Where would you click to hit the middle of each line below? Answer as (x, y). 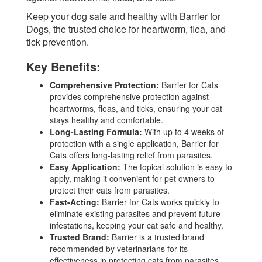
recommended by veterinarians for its (119, 248)
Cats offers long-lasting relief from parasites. (131, 155)
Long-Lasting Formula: (96, 131)
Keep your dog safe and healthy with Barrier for (123, 16)
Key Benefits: (63, 66)
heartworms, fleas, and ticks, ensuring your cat (136, 108)
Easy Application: (85, 166)
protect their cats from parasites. (110, 190)
